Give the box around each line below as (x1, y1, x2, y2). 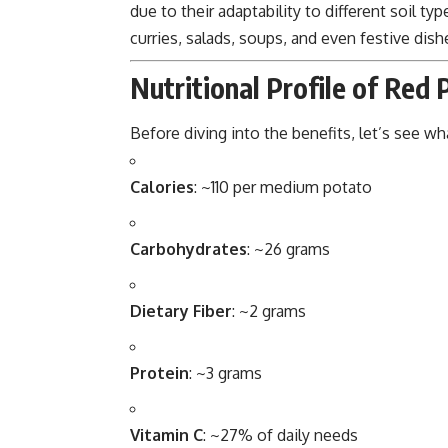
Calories (130, 176, 194, 197)
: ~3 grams (189, 362, 262, 383)
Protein (130, 362, 189, 383)
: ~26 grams (247, 238, 330, 259)
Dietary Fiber (130, 300, 232, 321)
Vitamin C (130, 424, 203, 445)
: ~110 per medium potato (194, 176, 372, 197)
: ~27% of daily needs (203, 424, 358, 445)
